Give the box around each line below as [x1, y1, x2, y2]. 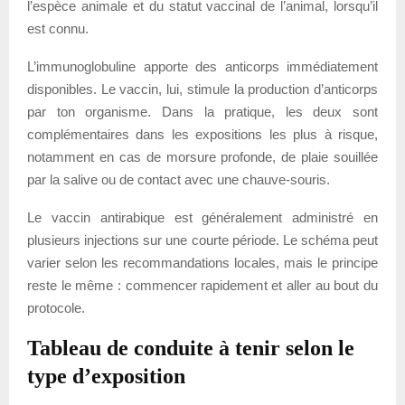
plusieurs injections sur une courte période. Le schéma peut [27, 231, 378, 248]
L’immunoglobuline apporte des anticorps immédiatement [27, 58, 378, 74]
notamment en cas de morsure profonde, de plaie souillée [27, 148, 378, 165]
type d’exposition [27, 363, 185, 388]
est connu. [27, 20, 89, 36]
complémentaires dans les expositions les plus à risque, [27, 126, 378, 142]
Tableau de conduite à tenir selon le [27, 335, 354, 360]
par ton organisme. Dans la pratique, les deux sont [27, 103, 378, 119]
